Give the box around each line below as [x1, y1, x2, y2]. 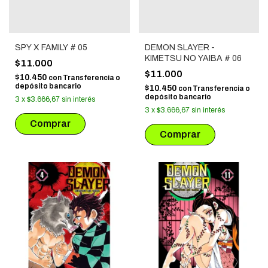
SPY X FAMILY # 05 [15, 43, 87, 53]
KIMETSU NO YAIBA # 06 [144, 54, 242, 63]
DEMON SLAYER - [144, 43, 215, 53]
